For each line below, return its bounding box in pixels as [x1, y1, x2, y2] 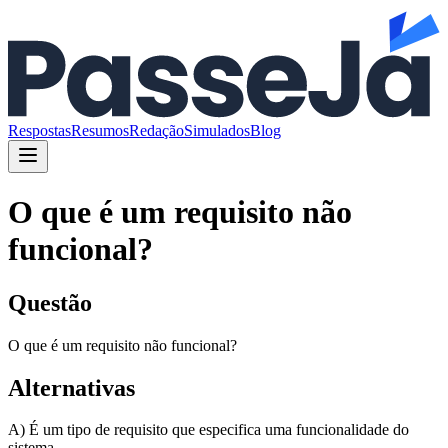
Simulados [184, 121, 250, 139]
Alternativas [8, 374, 135, 401]
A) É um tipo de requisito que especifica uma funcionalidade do [8, 421, 409, 439]
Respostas [8, 121, 71, 139]
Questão [8, 289, 92, 316]
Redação [129, 121, 184, 139]
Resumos [71, 121, 129, 139]
